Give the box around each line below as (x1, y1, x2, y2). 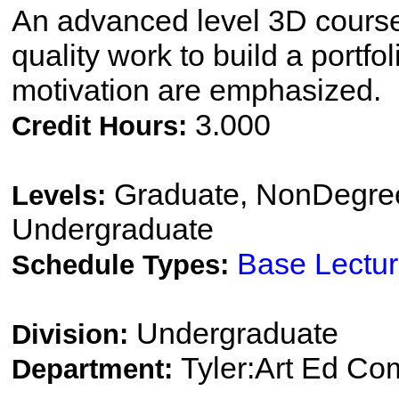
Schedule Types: (12, 249, 237, 281)
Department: (12, 354, 181, 385)
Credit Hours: (12, 110, 195, 142)
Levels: (12, 180, 114, 211)
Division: (12, 319, 136, 350)
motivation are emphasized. (12, 73, 381, 107)
